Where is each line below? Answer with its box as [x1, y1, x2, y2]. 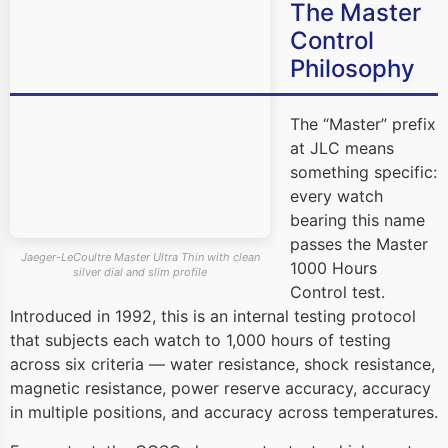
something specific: [290, 162, 437, 183]
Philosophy [290, 54, 415, 84]
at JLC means [290, 138, 394, 159]
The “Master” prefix [290, 114, 436, 135]
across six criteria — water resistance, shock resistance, [10, 354, 435, 375]
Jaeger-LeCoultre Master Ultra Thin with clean [20, 249, 260, 264]
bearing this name [290, 210, 425, 231]
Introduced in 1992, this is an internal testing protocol [10, 306, 416, 327]
